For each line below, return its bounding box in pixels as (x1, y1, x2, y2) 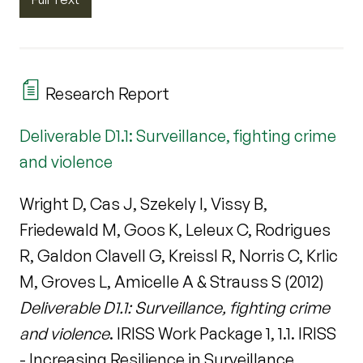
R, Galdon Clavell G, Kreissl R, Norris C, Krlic (19, 245, 338, 266)
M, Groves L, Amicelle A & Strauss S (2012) (19, 271, 324, 292)
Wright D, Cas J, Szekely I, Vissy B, (19, 193, 267, 214)
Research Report (42, 83, 169, 104)
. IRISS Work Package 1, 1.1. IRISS (109, 322, 336, 344)
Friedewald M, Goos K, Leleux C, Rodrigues (19, 219, 331, 240)
